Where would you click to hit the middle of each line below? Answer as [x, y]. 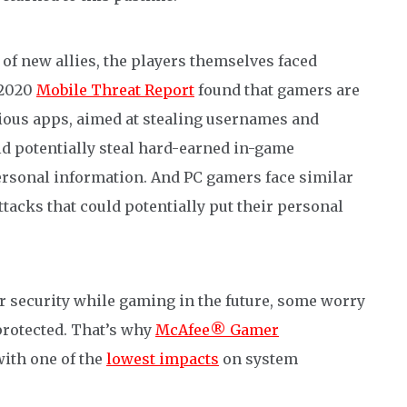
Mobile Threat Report [115, 89]
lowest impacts [163, 358]
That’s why [113, 329]
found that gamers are [277, 89]
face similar [309, 177]
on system [260, 358]
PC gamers [224, 177]
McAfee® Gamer [217, 329]
